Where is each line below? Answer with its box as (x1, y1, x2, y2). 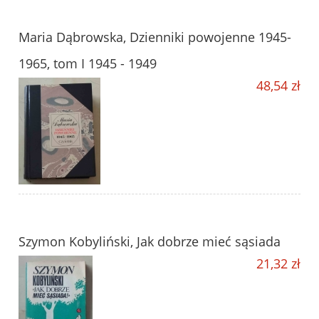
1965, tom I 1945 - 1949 (19, 55, 157, 73)
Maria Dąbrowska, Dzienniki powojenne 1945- (19, 28, 291, 46)
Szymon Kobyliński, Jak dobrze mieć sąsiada (19, 233, 281, 251)
